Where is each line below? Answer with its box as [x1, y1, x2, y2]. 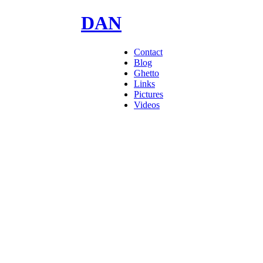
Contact [134, 46, 163, 57]
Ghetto [134, 68, 159, 78]
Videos [134, 99, 160, 110]
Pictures [134, 89, 163, 99]
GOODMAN [122, 12, 224, 34]
